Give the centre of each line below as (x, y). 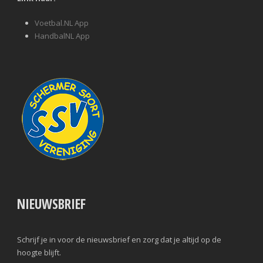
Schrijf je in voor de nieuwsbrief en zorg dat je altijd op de (119, 240)
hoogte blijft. (39, 253)
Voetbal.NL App (62, 23)
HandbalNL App (62, 36)
